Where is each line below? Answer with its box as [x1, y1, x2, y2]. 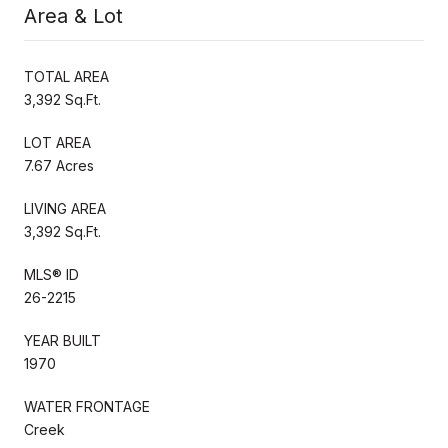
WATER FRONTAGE [24, 397, 150, 415]
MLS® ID [24, 265, 79, 283]
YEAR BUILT [24, 331, 101, 349]
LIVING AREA [24, 199, 106, 217]
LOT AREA [24, 133, 91, 151]
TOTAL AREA [24, 67, 109, 85]
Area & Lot [24, 3, 123, 28]
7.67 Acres [24, 156, 94, 174]
